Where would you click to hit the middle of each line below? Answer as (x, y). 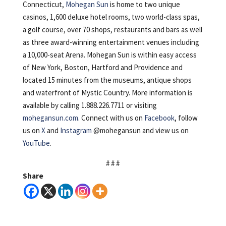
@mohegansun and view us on (140, 131)
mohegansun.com (50, 118)
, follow (186, 118)
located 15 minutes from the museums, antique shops (107, 80)
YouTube (36, 143)
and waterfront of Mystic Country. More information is (107, 93)
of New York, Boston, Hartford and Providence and (102, 68)
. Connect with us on (111, 118)
